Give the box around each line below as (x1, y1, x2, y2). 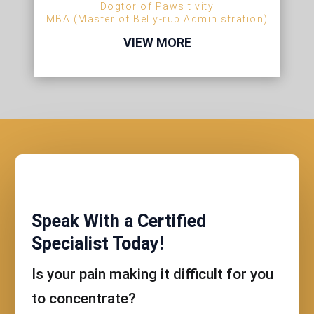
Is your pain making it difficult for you (31, 266, 273, 283)
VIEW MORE (123, 35, 191, 50)
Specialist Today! (31, 233, 164, 254)
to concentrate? (31, 290, 136, 308)
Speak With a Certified (31, 211, 206, 232)
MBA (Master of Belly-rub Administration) (46, 13, 268, 25)
